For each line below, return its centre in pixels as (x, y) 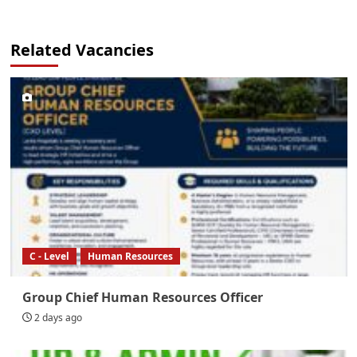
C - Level (49, 256)
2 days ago (58, 317)
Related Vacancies (82, 49)
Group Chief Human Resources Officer (142, 297)
